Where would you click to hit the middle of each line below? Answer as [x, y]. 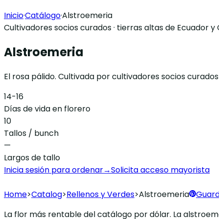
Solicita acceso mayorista [160, 170]
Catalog [47, 194]
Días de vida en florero [47, 109]
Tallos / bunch [31, 133]
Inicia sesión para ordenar [54, 170]
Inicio [14, 15]
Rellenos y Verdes [100, 194]
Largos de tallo [32, 157]
